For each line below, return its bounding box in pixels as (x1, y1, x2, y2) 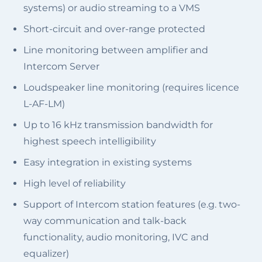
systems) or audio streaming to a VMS (23, 2, 200, 13)
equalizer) (23, 247, 69, 259)
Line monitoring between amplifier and (23, 44, 208, 56)
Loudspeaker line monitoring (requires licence (23, 81, 239, 93)
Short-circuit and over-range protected (23, 23, 205, 35)
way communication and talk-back (23, 215, 187, 226)
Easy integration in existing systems (23, 156, 192, 168)
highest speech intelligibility (23, 135, 156, 147)
